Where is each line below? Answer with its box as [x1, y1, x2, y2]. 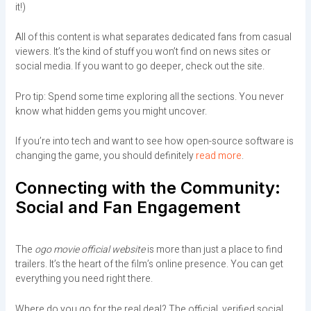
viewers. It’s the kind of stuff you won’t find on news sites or [15, 44, 271, 60]
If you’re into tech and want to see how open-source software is [15, 133, 294, 149]
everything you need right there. [15, 271, 153, 287]
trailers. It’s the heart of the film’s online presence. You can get [15, 257, 283, 272]
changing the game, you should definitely [15, 148, 196, 163]
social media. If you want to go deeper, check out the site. [15, 59, 264, 74]
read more [195, 148, 242, 163]
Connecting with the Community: [15, 178, 280, 199]
